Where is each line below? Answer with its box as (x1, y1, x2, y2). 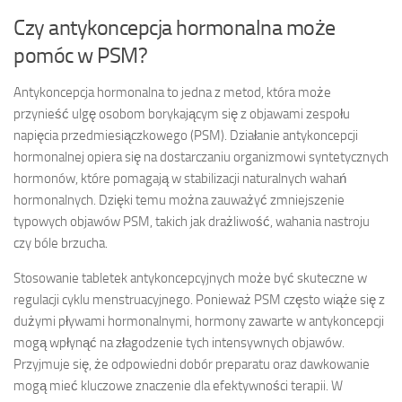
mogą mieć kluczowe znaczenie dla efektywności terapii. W (13, 377, 343, 394)
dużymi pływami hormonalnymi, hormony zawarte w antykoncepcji (13, 312, 384, 329)
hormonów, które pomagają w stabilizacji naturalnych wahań (13, 170, 346, 187)
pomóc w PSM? (13, 41, 147, 68)
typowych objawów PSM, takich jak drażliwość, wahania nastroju (13, 213, 370, 230)
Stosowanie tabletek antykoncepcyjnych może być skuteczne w (13, 269, 367, 286)
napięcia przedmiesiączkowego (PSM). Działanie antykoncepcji (13, 127, 358, 144)
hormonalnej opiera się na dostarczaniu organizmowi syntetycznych (13, 148, 389, 165)
